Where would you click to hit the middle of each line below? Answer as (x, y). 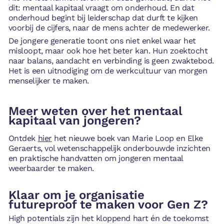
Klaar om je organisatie (76, 195)
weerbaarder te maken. (51, 168)
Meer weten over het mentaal (95, 111)
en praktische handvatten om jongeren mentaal (95, 158)
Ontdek (23, 138)
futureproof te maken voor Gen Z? (108, 204)
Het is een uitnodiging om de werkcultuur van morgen (108, 70)
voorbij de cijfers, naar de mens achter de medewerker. (109, 28)
